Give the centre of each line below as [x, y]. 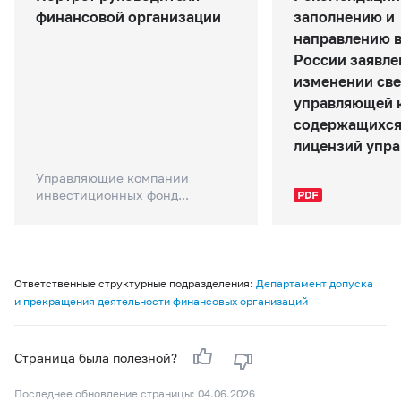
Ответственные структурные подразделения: [135, 283]
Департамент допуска [315, 283]
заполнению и [344, 17]
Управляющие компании [112, 178]
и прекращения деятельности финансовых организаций [161, 301]
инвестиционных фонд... [112, 195]
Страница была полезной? [98, 358]
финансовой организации [128, 17]
